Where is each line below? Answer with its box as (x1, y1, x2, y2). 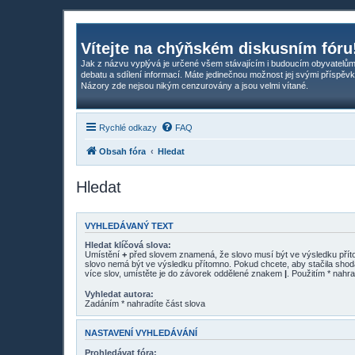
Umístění (85, 250, 122, 259)
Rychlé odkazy (99, 122, 157, 132)
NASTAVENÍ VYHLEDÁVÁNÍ (85, 328, 197, 338)
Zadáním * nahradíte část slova (85, 299, 205, 309)
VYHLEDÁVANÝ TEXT (85, 220, 174, 231)
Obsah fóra (99, 146, 146, 156)
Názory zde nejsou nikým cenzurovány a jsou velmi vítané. (81, 81, 308, 90)
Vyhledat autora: (85, 289, 154, 300)
